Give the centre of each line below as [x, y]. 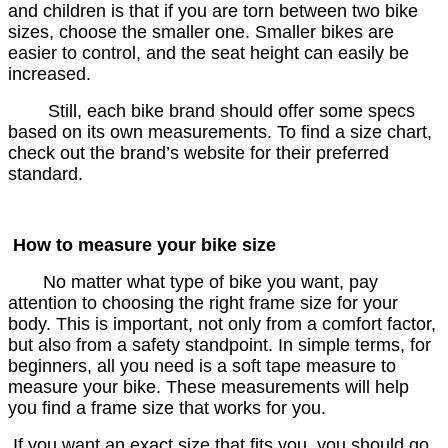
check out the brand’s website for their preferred [198, 153]
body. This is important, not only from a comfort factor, [222, 324]
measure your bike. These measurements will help [208, 387]
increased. [49, 74]
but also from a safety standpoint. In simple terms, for [219, 345]
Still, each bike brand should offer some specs [231, 111]
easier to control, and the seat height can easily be [208, 53]
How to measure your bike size [144, 245]
